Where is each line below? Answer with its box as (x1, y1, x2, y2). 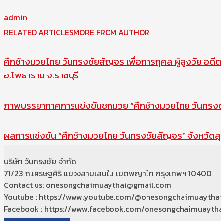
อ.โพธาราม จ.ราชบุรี (4, 68, 79, 82)
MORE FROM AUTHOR (74, 26, 149, 38)
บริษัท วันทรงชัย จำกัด (4, 155, 76, 168)
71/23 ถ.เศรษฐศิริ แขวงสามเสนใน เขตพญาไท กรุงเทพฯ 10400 (4, 167, 212, 180)
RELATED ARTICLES (4, 26, 74, 38)
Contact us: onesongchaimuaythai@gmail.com (4, 179, 171, 191)
